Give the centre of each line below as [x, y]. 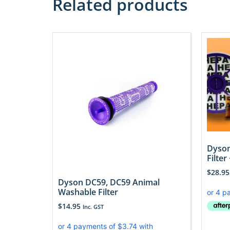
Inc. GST [93, 207]
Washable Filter [88, 192]
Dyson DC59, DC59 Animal [109, 183]
